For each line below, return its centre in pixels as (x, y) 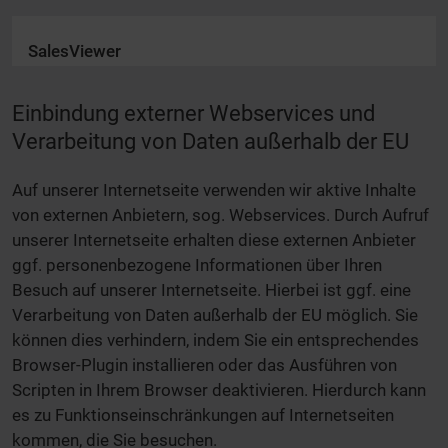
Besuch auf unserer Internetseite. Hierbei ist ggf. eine (211, 289)
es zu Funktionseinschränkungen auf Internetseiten (203, 414)
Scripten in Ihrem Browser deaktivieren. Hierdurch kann (219, 389)
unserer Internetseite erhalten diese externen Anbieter (214, 239)
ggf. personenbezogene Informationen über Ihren (197, 264)
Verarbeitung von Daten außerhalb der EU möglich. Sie (215, 314)
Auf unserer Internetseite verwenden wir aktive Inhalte (214, 189)
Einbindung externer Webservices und (193, 113)
